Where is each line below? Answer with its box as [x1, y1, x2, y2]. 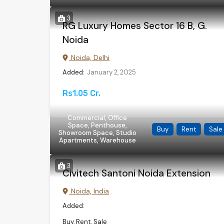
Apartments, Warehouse [58, 136, 136, 144]
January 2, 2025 [87, 68, 136, 76]
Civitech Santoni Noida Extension [62, 167, 210, 179]
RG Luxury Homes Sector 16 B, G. [62, 19, 207, 32]
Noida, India [69, 186, 109, 195]
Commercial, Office [67, 113, 127, 122]
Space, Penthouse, [67, 121, 127, 129]
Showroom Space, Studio [58, 128, 136, 137]
